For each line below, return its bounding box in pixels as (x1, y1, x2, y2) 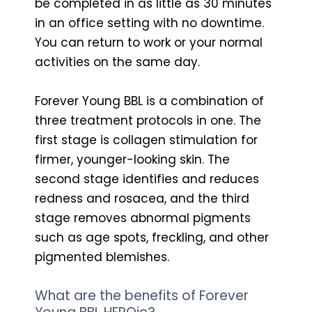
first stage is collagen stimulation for (35, 131, 258, 148)
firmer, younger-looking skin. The (35, 150, 230, 168)
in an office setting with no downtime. (35, 14, 264, 31)
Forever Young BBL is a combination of (35, 92, 264, 109)
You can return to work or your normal (35, 33, 263, 51)
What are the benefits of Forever (35, 286, 249, 305)
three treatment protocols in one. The (35, 111, 261, 129)
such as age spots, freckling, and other (35, 228, 269, 246)
